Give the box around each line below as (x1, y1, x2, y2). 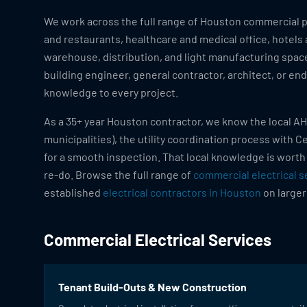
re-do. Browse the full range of (44, 168, 193, 181)
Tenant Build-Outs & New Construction (58, 280, 247, 293)
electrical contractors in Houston (103, 186, 261, 199)
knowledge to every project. (44, 86, 178, 99)
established (44, 186, 103, 199)
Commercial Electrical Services (44, 230, 271, 249)
